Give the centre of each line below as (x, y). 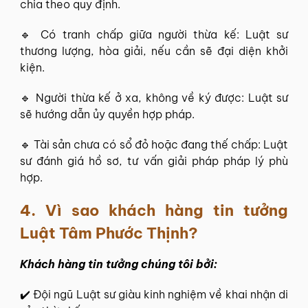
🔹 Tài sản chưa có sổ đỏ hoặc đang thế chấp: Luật (154, 144)
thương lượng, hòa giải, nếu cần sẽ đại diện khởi (154, 51)
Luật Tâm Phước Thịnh (104, 233)
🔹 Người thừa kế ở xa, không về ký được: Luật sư (154, 97)
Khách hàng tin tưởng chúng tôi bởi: (119, 264)
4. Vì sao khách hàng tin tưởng (154, 210)
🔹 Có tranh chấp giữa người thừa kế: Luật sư (154, 34)
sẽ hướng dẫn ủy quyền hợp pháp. (107, 114)
